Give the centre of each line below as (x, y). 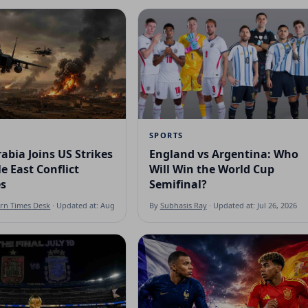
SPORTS (166, 135)
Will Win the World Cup (211, 169)
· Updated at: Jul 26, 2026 (252, 205)
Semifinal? (178, 184)
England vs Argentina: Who (223, 154)
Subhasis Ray (183, 205)
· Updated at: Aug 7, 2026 (96, 205)
